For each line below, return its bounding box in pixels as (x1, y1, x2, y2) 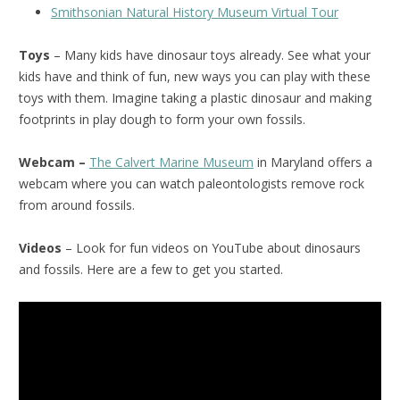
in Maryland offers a (254, 154, 372, 171)
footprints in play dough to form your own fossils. (19, 111, 305, 129)
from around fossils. (19, 196, 135, 214)
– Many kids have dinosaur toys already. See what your (50, 46, 371, 64)
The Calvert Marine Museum (89, 154, 254, 171)
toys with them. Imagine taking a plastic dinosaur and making (19, 89, 371, 107)
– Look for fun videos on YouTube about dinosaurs (62, 239, 361, 257)
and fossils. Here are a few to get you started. (19, 261, 283, 279)
